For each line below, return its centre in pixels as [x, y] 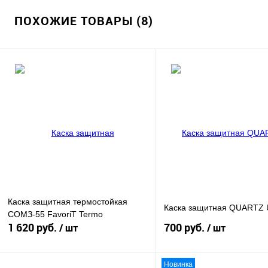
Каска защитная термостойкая [68, 201]
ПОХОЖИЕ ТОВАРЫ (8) [84, 21]
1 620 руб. [33, 228]
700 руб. [185, 228]
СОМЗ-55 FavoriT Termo [55, 214]
